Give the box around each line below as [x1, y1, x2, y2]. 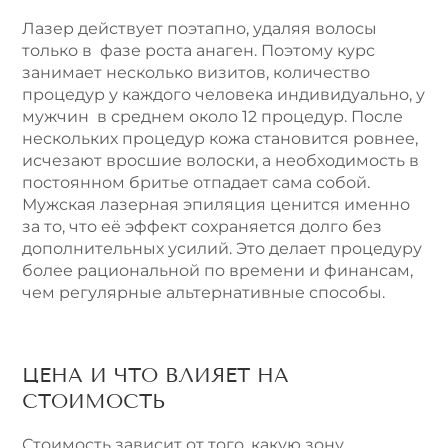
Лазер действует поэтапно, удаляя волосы [22, 19, 377, 39]
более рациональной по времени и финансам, [22, 261, 413, 281]
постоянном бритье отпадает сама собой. [22, 173, 370, 193]
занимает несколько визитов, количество [22, 63, 370, 83]
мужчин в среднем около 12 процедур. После [22, 107, 403, 127]
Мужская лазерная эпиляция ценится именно [22, 195, 410, 215]
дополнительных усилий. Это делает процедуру [22, 239, 422, 259]
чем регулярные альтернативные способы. [22, 283, 385, 303]
